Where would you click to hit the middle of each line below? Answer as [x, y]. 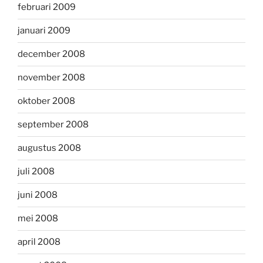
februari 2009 [47, 7]
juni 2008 [38, 195]
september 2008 [53, 124]
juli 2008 [36, 171]
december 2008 [51, 54]
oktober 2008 [46, 101]
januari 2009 [44, 31]
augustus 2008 [49, 148]
